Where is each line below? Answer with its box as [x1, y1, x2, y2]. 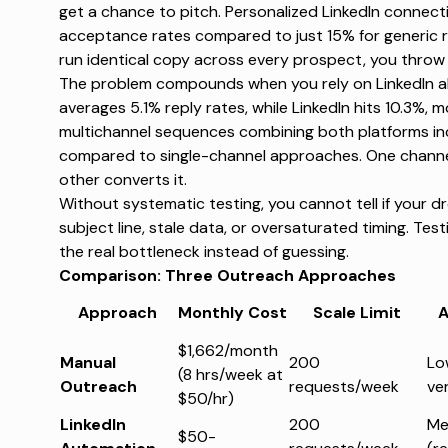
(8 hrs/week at [177, 364, 283, 386]
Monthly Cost [177, 302, 287, 324]
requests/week [288, 376, 399, 398]
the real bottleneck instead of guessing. [58, 241, 349, 263]
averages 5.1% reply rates [58, 97, 245, 119]
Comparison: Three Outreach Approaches [58, 265, 396, 287]
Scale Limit [312, 302, 401, 324]
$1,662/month [177, 340, 278, 362]
